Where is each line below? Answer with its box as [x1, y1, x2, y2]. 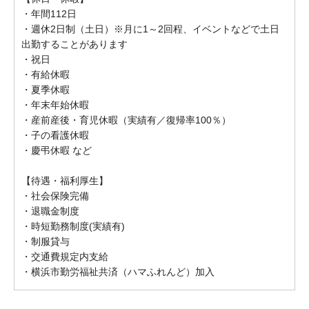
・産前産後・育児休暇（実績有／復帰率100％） [21, 114, 231, 126]
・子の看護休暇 [21, 130, 89, 141]
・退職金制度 [21, 206, 79, 217]
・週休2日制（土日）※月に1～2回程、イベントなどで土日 [21, 23, 279, 34]
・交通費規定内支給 [21, 251, 108, 262]
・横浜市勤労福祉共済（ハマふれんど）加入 [21, 266, 215, 277]
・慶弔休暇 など [21, 145, 92, 156]
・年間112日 [21, 8, 77, 19]
